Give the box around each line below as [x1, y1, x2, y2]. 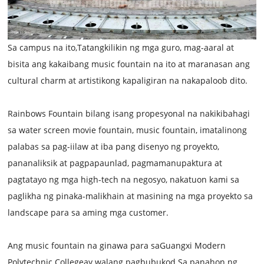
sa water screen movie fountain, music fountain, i [8, 124, 203, 136]
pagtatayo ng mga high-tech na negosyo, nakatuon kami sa [8, 173, 240, 185]
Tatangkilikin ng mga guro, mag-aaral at [77, 41, 235, 53]
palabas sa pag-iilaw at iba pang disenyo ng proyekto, [8, 140, 220, 152]
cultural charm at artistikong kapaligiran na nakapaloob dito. [8, 74, 248, 86]
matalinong [202, 124, 247, 136]
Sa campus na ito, [8, 41, 78, 53]
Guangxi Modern [160, 239, 226, 251]
